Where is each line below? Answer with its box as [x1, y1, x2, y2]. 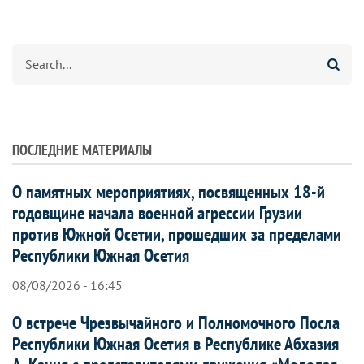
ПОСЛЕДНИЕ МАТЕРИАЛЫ [12, 140, 152, 159]
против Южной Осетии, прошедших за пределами [12, 222, 341, 245]
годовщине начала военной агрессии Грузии [12, 201, 302, 224]
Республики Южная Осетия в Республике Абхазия [12, 331, 339, 355]
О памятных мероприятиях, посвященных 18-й [12, 180, 325, 203]
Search [12, 44, 47, 60]
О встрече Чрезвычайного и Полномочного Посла [12, 310, 340, 334]
